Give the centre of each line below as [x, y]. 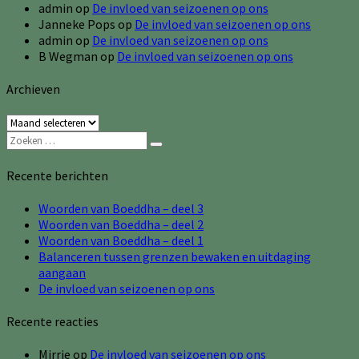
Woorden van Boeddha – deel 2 [121, 224]
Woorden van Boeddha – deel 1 [121, 240]
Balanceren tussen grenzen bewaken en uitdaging [175, 256]
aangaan [62, 272]
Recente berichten [57, 175]
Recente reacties [52, 322]
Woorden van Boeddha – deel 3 [121, 208]
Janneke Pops [77, 24]
